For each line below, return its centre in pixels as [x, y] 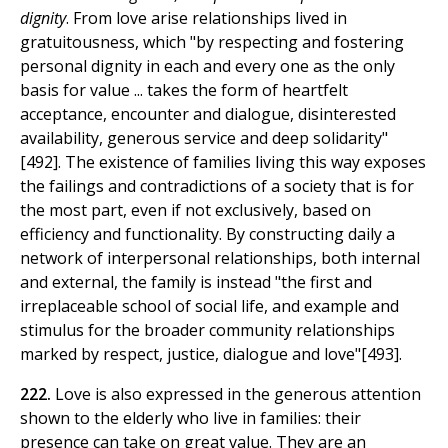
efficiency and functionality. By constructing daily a [207, 234]
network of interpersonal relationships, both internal [220, 258]
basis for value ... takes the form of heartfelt [184, 90]
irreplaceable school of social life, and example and [209, 306]
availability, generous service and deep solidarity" [204, 138]
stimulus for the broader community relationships [207, 330]
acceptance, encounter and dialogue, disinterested [208, 114]
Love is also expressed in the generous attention [238, 394]
